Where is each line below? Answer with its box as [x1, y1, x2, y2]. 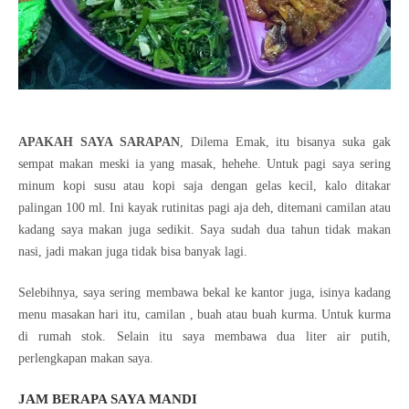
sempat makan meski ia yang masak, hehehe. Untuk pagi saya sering [18, 156, 391, 171]
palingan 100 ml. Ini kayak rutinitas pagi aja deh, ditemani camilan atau [18, 200, 391, 215]
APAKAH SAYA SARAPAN [18, 134, 180, 149]
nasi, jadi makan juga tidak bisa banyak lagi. [18, 244, 251, 258]
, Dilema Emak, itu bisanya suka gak [179, 134, 391, 149]
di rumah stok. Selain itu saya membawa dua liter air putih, [18, 329, 391, 343]
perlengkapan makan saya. [18, 351, 153, 365]
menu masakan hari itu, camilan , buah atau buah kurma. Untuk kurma [18, 307, 391, 321]
